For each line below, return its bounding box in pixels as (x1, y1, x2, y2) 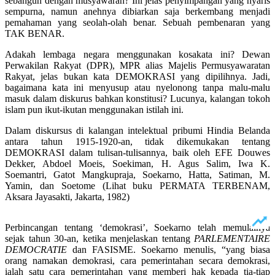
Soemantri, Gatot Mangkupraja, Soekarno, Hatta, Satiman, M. (5, 169, 270, 180)
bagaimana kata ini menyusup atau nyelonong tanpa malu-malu (5, 82, 270, 93)
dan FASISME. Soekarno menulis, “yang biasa (67, 244, 270, 255)
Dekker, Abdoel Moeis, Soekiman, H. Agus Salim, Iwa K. (5, 158, 270, 169)
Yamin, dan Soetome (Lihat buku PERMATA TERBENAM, (5, 180, 270, 192)
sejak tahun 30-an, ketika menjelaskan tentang (5, 233, 194, 244)
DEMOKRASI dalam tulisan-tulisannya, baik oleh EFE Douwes (5, 147, 270, 158)
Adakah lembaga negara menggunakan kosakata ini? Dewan (5, 49, 270, 60)
